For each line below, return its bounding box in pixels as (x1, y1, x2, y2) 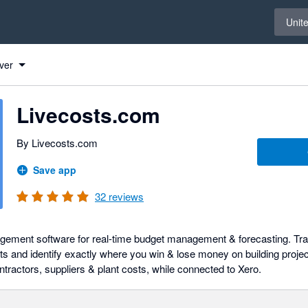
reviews (106, 189, 144, 203)
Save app (33, 163, 76, 177)
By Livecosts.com (16, 135, 98, 150)
